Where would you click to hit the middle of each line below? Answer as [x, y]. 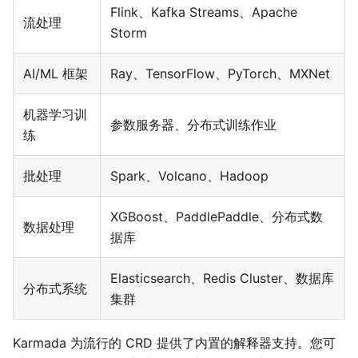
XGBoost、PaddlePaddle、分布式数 [217, 217]
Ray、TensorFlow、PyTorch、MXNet [220, 74]
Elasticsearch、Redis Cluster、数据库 [222, 278]
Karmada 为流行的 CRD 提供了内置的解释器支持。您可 [174, 343]
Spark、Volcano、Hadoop [189, 176]
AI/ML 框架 [56, 74]
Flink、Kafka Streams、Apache [204, 12]
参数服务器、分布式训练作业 [193, 125]
